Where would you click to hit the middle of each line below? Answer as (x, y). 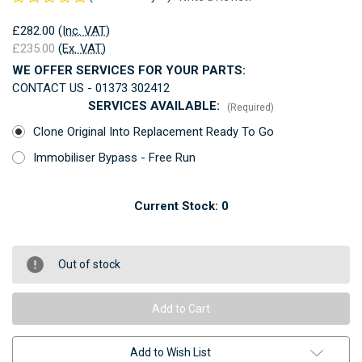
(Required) (250, 107)
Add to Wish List (170, 352)
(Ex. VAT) (82, 48)
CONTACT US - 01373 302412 (91, 88)
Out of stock (89, 264)
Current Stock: (177, 206)
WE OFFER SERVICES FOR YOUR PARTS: (129, 70)
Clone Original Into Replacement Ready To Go (153, 131)
